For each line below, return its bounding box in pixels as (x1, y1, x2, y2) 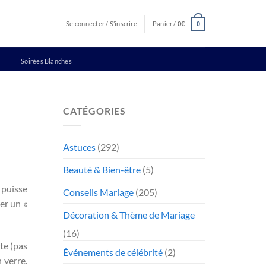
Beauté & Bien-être (63, 163, 141, 175)
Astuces (63, 141, 96, 153)
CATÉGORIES (63, 105, 126, 116)
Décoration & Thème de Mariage (63, 208, 195, 220)
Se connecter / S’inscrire (66, 20, 137, 27)
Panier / (152, 20, 178, 27)
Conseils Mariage (63, 186, 134, 198)
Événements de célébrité (63, 246, 163, 258)
